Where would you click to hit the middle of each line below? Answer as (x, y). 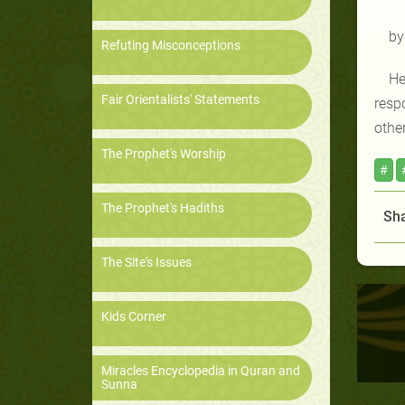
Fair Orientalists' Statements (180, 100)
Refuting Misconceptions (171, 46)
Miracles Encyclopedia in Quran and (201, 371)
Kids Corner (134, 317)
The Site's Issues (146, 263)
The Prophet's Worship (164, 154)
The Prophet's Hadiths (163, 208)
